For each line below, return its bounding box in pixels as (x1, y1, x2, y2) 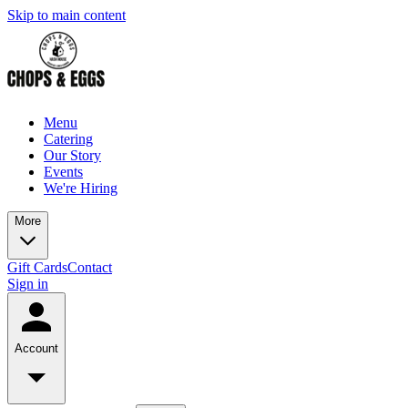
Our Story (44, 148, 101, 163)
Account (15, 342, 58, 355)
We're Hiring (44, 180, 117, 196)
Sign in (7, 276, 48, 291)
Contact (67, 260, 112, 275)
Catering (44, 131, 93, 147)
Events (44, 164, 83, 179)
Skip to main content (7, 7, 126, 23)
